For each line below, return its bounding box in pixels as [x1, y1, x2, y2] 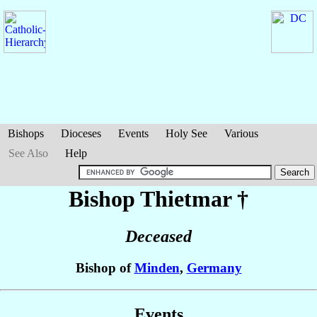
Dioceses [61, 127, 101, 139]
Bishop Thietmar [69, 186, 237, 212]
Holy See [166, 127, 207, 139]
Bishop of [75, 260, 134, 276]
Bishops [8, 127, 44, 139]
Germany [186, 260, 242, 276]
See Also [8, 147, 48, 159]
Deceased [125, 227, 192, 246]
